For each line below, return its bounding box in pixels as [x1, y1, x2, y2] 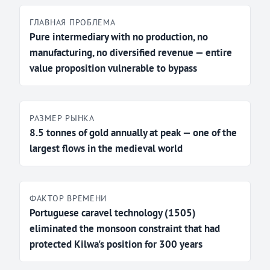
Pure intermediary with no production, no [30, 30, 208, 44]
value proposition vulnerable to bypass [30, 61, 197, 75]
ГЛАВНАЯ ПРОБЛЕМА [30, 16, 116, 28]
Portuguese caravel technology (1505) [30, 206, 196, 220]
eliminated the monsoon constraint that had [30, 222, 220, 236]
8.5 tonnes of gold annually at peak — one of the [30, 126, 237, 140]
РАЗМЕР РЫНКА [30, 112, 95, 124]
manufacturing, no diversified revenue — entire [30, 46, 232, 60]
